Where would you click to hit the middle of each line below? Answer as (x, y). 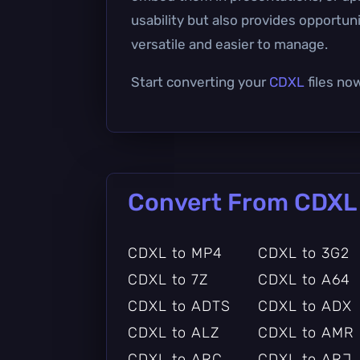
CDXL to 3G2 (303, 253)
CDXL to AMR (306, 332)
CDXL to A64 (304, 279)
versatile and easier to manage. (229, 44)
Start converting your (200, 82)
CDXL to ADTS (179, 306)
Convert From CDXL (242, 202)
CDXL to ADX (305, 306)
